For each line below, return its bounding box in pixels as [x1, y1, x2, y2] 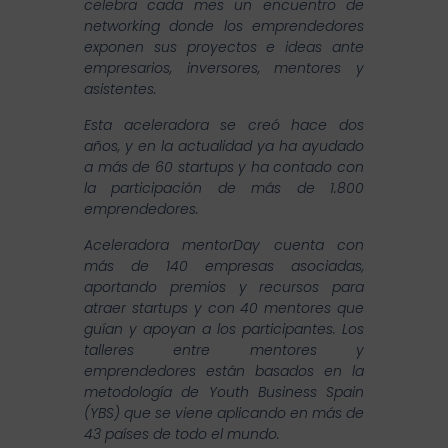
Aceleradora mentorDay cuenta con [84, 235, 364, 256]
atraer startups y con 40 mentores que [84, 298, 364, 319]
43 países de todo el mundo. [84, 424, 280, 445]
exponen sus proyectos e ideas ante [84, 37, 364, 58]
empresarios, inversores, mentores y [84, 58, 364, 79]
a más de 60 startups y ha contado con [84, 157, 364, 178]
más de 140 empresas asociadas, [84, 256, 364, 277]
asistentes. [84, 79, 157, 100]
